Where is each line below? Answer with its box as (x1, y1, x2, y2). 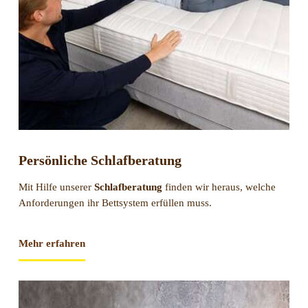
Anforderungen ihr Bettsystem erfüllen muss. (18, 197, 212, 209)
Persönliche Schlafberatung (18, 153, 181, 168)
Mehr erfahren (18, 238, 85, 250)
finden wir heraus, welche (162, 181, 276, 193)
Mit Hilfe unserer (18, 181, 94, 193)
